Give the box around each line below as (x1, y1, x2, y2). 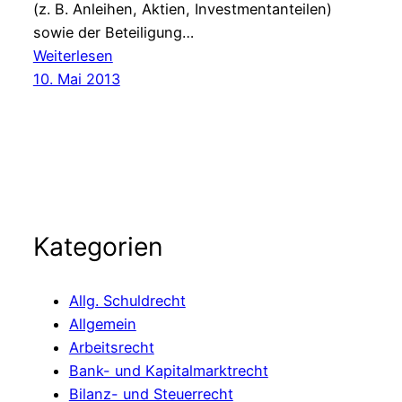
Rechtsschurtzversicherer (111, 162, 290, 180)
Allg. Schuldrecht (68, 291, 186, 310)
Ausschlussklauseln (111, 115, 248, 134)
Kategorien (32, 232, 163, 263)
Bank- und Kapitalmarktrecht (68, 361, 268, 380)
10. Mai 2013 (32, 69, 120, 88)
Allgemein (68, 314, 136, 333)
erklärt (111, 92, 157, 110)
